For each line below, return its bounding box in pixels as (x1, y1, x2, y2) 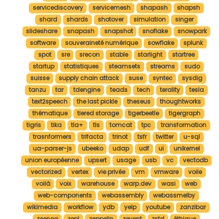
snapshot (104, 27, 133, 36)
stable (109, 50, 128, 59)
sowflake (147, 39, 174, 47)
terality (159, 86, 180, 94)
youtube (146, 203, 171, 212)
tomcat (109, 121, 132, 130)
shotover (98, 15, 124, 24)
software (29, 39, 56, 47)
